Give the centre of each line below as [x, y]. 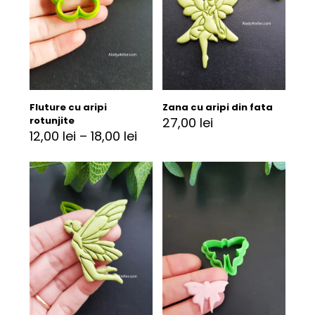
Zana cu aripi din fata [218, 107]
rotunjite [52, 120]
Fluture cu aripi [68, 107]
